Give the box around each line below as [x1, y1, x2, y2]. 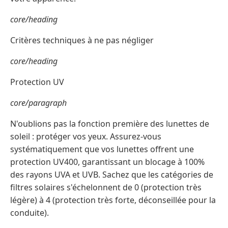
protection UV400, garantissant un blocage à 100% [10, 156, 205, 168]
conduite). [10, 207, 49, 219]
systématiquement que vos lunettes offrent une [10, 144, 194, 155]
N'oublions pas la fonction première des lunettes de [10, 118, 209, 130]
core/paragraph [10, 97, 67, 109]
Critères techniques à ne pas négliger [10, 35, 154, 46]
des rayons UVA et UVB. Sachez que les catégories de [10, 169, 213, 181]
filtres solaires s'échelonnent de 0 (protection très [10, 182, 202, 193]
